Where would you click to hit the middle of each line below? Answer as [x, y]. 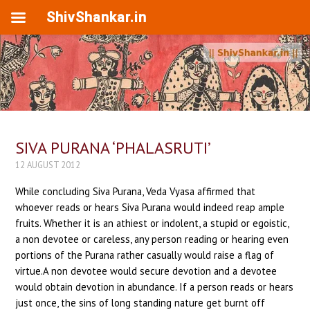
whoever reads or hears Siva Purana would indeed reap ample [150, 208]
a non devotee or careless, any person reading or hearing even [152, 239]
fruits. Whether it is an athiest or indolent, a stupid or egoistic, [152, 224]
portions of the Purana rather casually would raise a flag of [145, 255]
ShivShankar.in [97, 17]
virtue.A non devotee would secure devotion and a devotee [146, 271]
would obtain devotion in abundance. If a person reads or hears [155, 287]
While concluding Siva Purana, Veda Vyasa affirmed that [136, 192]
